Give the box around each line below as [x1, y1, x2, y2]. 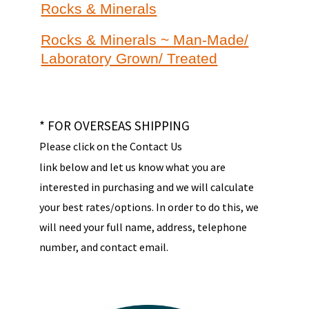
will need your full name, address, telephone [39, 220, 247, 235]
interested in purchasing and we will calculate [39, 180, 254, 195]
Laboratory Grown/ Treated [41, 50, 218, 67]
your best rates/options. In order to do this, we [39, 200, 259, 215]
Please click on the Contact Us [39, 139, 182, 154]
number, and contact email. [39, 240, 168, 255]
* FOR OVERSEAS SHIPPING [39, 117, 190, 134]
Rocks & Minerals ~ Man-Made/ [41, 32, 249, 48]
